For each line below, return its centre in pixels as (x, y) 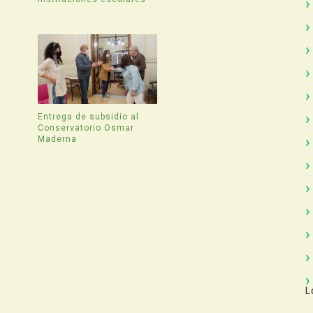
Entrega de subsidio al (89, 116)
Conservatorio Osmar (86, 128)
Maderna (58, 139)
